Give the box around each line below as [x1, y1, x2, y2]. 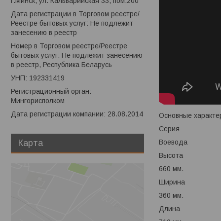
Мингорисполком [11, 97, 65, 105]
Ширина [159, 178, 185, 186]
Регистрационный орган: [11, 87, 91, 96]
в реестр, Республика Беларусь [11, 61, 112, 69]
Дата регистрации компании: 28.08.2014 [11, 110, 143, 118]
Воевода [159, 138, 187, 147]
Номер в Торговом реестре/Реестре [11, 42, 127, 50]
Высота [159, 151, 183, 160]
